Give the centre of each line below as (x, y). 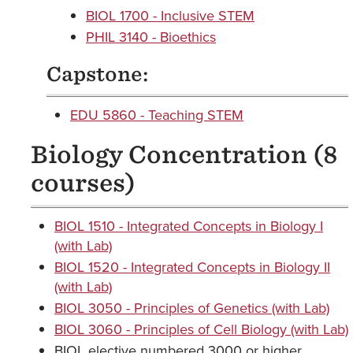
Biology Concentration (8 (184, 154)
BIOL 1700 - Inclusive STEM (170, 15)
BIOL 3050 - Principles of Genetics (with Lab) (192, 308)
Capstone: (97, 74)
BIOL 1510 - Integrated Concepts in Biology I (189, 226)
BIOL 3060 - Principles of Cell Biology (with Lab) (201, 329)
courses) (83, 183)
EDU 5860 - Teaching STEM (157, 115)
